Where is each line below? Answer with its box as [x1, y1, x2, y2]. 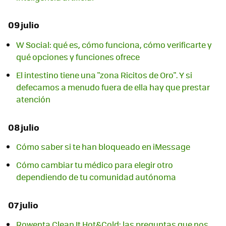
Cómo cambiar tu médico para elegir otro [16, 158, 173, 171]
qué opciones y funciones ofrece [16, 50, 140, 63]
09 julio [8, 18, 39, 32]
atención [16, 93, 50, 105]
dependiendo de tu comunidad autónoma [16, 171, 176, 183]
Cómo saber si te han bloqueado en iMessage [16, 140, 190, 152]
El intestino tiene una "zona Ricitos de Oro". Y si [16, 69, 192, 81]
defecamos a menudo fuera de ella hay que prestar [16, 81, 210, 93]
